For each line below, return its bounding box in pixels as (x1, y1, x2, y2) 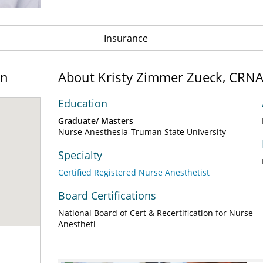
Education (58, 96, 107, 110)
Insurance (103, 32, 148, 45)
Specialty (58, 148, 102, 162)
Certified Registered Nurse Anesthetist (58, 167, 210, 178)
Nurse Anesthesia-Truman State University (58, 126, 226, 137)
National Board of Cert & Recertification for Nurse (58, 207, 253, 218)
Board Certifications (58, 188, 156, 203)
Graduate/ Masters (58, 115, 133, 126)
